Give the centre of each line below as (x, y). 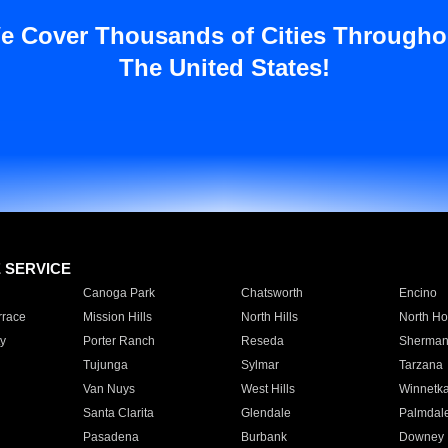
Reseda (262, 341)
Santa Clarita (118, 413)
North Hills (269, 317)
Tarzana (420, 365)
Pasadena (110, 437)
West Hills (267, 389)
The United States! (224, 67)
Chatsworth (271, 293)
